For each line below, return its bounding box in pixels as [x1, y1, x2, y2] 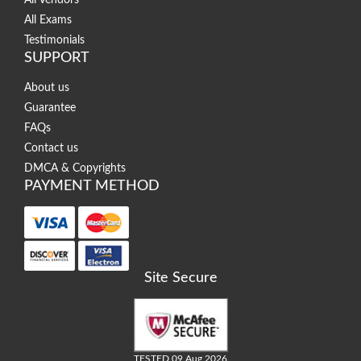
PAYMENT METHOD [24, 179, 160, 194]
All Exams [24, 15, 72, 27]
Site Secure [143, 271, 218, 286]
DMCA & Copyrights [24, 163, 126, 175]
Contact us [24, 143, 78, 155]
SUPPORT [24, 51, 89, 66]
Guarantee [24, 102, 76, 114]
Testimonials [24, 35, 85, 47]
